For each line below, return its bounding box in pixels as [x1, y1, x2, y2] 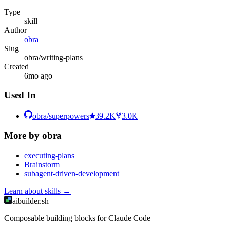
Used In [4, 90, 36, 101]
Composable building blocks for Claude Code [4, 213, 150, 222]
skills [45, 186, 61, 195]
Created [4, 62, 29, 71]
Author [4, 25, 27, 34]
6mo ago [24, 71, 52, 80]
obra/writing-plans [24, 53, 83, 62]
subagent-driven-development [24, 169, 119, 178]
